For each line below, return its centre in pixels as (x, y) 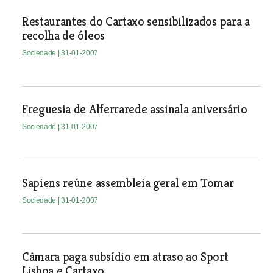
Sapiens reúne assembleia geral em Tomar (128, 183)
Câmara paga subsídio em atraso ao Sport (125, 257)
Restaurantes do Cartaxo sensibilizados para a (136, 22)
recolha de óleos (63, 36)
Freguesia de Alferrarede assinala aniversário (134, 109)
